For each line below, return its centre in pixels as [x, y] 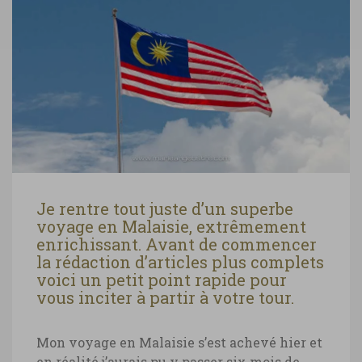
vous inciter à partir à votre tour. [165, 297]
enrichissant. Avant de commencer [177, 244]
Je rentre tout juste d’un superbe [165, 208]
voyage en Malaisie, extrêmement [171, 226]
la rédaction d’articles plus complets [180, 261]
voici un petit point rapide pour [162, 279]
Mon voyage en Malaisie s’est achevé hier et [179, 342]
